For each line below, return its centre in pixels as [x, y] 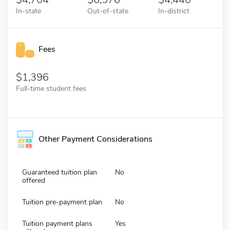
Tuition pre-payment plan [62, 202]
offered [34, 180]
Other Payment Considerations [95, 139]
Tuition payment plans [57, 223]
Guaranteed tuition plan [60, 172]
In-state [28, 11]
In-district [174, 11]
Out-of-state [108, 11]
